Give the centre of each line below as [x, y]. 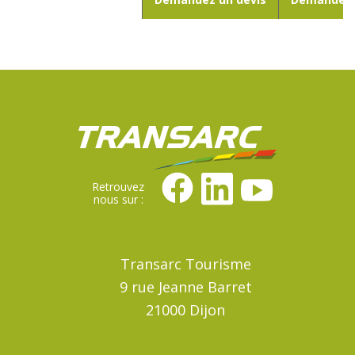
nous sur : [118, 200]
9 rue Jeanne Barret [185, 287]
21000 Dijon [185, 310]
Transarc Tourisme [185, 264]
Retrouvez [118, 187]
